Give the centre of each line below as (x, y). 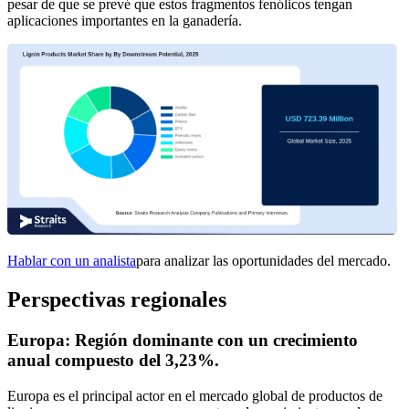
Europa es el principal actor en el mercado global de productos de (195, 395)
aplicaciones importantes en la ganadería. (125, 21)
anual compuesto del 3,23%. (113, 360)
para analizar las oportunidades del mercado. (263, 261)
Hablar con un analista (72, 261)
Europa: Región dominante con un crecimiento (183, 340)
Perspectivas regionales (117, 299)
